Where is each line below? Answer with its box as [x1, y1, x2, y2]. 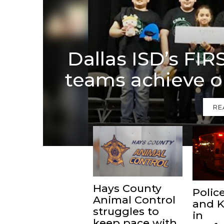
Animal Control [93, 193, 175, 206]
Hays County [93, 181, 161, 194]
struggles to [93, 204, 159, 217]
